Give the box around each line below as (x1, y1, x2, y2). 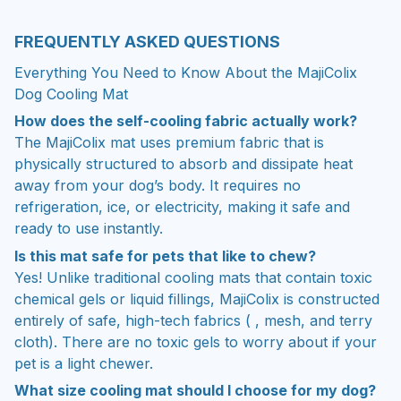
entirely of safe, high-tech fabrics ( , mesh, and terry (14, 311, 372, 329)
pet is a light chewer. (14, 354, 153, 372)
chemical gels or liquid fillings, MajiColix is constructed (14, 289, 380, 308)
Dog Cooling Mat (14, 84, 128, 103)
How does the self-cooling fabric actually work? (14, 112, 357, 131)
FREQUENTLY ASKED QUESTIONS (14, 31, 280, 51)
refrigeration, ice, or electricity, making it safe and (14, 198, 350, 217)
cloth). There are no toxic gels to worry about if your (14, 332, 377, 351)
